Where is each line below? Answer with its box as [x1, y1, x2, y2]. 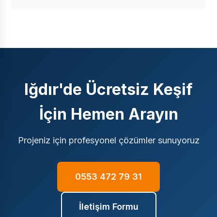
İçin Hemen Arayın [39, 105, 178, 124]
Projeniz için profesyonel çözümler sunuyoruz [17, 135, 200, 145]
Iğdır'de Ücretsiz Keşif [24, 80, 193, 99]
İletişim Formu [78, 201, 139, 212]
